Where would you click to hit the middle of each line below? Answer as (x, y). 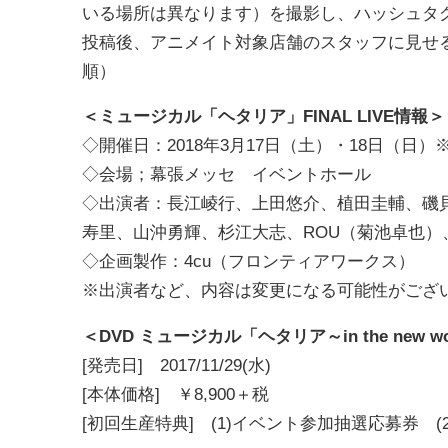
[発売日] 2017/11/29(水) (179, 364)
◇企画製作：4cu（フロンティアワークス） (251, 261)
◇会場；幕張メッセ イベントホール (229, 174)
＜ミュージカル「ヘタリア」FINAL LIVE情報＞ (263, 116)
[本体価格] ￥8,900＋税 (178, 393)
